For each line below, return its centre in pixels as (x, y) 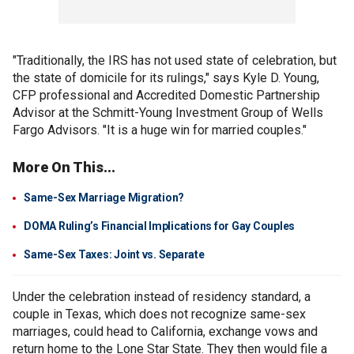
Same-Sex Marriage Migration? (104, 198)
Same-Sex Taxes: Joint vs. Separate (114, 255)
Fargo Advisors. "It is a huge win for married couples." (160, 130)
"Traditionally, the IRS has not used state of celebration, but (175, 61)
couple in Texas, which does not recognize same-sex (159, 314)
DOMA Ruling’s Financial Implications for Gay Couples (159, 226)
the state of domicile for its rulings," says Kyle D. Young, (166, 78)
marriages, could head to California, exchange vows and (165, 332)
